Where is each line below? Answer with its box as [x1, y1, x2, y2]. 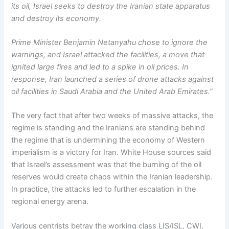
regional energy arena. [11, 197, 89, 207]
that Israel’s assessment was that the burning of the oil [11, 160, 202, 170]
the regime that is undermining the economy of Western [11, 135, 205, 145]
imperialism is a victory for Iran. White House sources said [11, 148, 212, 157]
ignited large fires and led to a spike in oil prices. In [11, 62, 189, 72]
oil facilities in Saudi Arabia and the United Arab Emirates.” [11, 86, 213, 96]
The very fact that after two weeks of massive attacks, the [11, 111, 214, 121]
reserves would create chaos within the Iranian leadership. [11, 172, 213, 182]
